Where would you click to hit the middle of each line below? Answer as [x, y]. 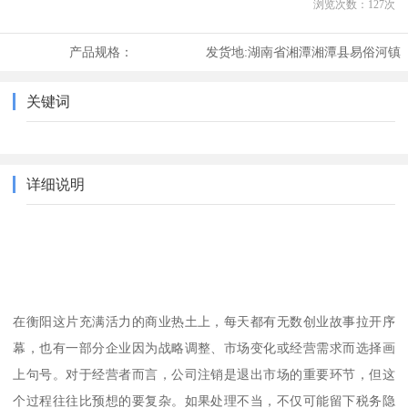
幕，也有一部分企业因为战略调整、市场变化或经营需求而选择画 [204, 347]
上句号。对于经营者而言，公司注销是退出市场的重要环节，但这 [204, 374]
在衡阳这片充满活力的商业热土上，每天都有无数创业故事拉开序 [204, 321]
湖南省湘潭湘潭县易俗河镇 [324, 52]
